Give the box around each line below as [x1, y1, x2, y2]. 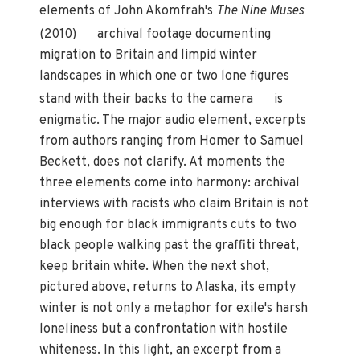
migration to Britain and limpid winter [39, 47, 258, 63]
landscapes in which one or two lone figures [39, 67, 290, 84]
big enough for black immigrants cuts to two [39, 216, 297, 233]
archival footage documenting [94, 26, 272, 43]
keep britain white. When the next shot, [39, 258, 270, 275]
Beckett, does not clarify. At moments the [39, 153, 286, 170]
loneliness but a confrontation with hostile [39, 321, 288, 337]
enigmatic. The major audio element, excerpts [39, 112, 307, 129]
